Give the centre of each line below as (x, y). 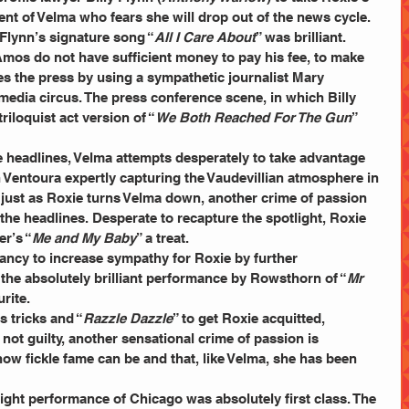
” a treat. (163, 237)
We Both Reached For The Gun (253, 117)
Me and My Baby (84, 237)
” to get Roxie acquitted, (251, 318)
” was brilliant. (301, 37)
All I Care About (205, 37)
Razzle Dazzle (128, 318)
